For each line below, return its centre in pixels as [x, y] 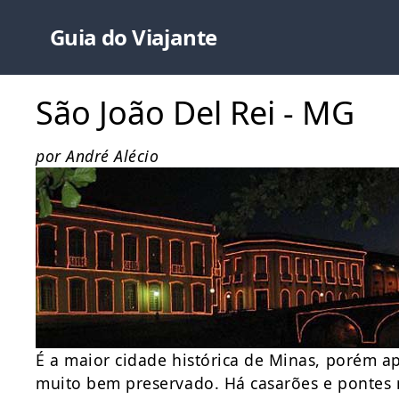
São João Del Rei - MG [195, 113]
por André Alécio [98, 156]
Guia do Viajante [134, 37]
